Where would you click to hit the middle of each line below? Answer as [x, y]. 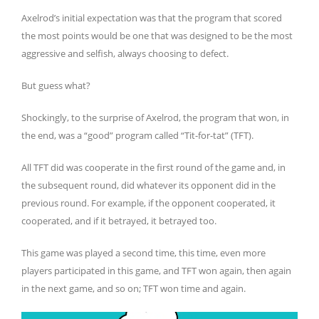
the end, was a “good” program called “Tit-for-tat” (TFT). [137, 136]
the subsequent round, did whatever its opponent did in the [148, 185]
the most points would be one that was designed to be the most [157, 36]
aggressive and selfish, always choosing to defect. [125, 54]
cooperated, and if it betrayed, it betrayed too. [119, 221]
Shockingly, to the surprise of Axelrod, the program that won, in [155, 118]
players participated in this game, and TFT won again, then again [156, 271]
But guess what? [57, 86]
